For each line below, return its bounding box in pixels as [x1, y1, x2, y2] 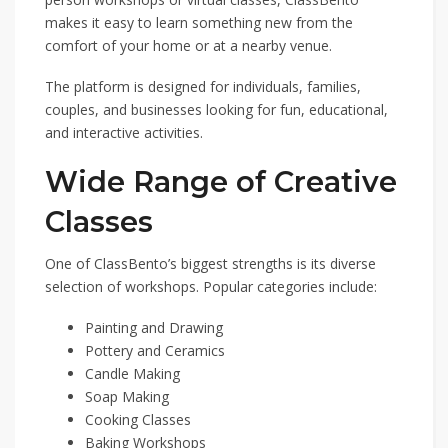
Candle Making [85, 364, 180, 383]
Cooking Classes [85, 410, 191, 429]
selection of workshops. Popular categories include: [45, 277, 377, 296]
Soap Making [85, 387, 169, 406]
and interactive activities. [45, 123, 203, 142]
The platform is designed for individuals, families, [45, 77, 361, 96]
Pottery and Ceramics [85, 341, 225, 360]
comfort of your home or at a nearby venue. [45, 36, 332, 55]
